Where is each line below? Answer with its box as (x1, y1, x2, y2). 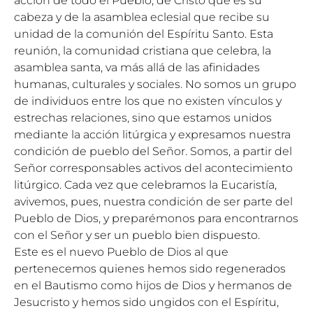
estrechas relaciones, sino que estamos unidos (14, 111, 272, 124)
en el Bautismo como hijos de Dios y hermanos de (14, 279, 292, 292)
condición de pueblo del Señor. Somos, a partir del (14, 145, 292, 158)
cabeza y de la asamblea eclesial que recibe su (14, 10, 270, 24)
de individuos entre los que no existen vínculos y (14, 94, 282, 108)
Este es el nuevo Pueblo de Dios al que (14, 245, 228, 259)
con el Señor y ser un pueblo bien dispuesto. (14, 228, 260, 242)
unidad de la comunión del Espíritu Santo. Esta (14, 27, 273, 41)
